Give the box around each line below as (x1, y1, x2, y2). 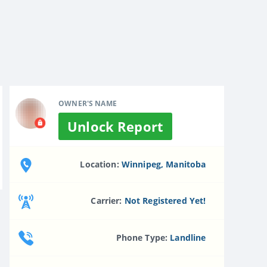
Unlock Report (67, 117, 163, 135)
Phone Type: (116, 231, 170, 243)
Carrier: (91, 195, 125, 207)
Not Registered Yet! (124, 195, 206, 207)
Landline (170, 231, 206, 243)
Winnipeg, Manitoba (121, 158, 206, 170)
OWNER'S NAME (58, 98, 117, 108)
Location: (80, 158, 122, 170)
